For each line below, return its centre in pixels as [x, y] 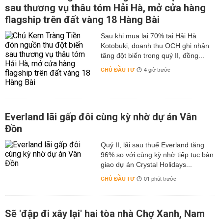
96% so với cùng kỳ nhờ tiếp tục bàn [157, 155]
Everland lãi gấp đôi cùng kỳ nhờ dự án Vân [101, 117]
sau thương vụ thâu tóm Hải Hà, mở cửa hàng [105, 8]
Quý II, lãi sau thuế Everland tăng [152, 145]
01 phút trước [160, 179]
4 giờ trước [157, 70]
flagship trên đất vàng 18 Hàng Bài [82, 20]
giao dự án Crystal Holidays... [146, 165]
